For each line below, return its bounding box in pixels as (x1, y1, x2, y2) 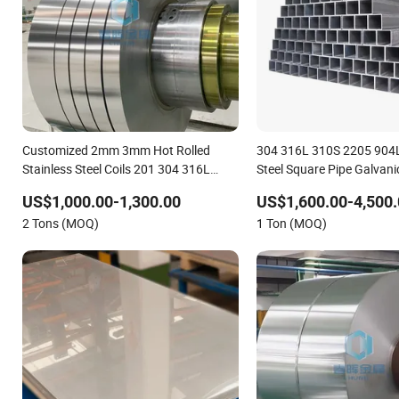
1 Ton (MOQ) (256, 214, 327, 232)
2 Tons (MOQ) (22, 214, 99, 232)
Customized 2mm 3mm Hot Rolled (22, 141, 210, 159)
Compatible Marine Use (256, 178, 384, 196)
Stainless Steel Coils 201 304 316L (22, 159, 210, 177)
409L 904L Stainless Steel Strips (22, 178, 199, 196)
